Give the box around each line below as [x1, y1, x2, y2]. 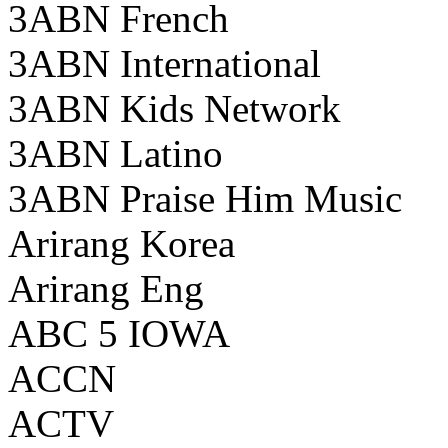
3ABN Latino [8, 132, 223, 176]
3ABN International [8, 42, 321, 86]
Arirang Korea [8, 222, 235, 266]
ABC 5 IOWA [8, 312, 230, 356]
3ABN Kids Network [8, 87, 341, 131]
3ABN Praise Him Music [8, 177, 402, 221]
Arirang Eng [8, 267, 204, 311]
